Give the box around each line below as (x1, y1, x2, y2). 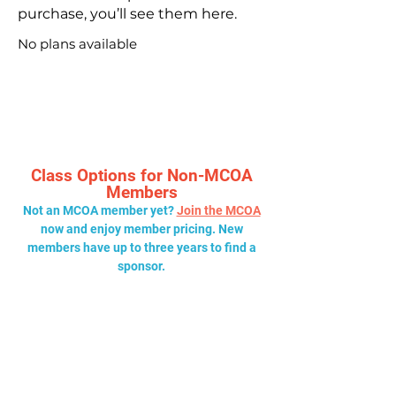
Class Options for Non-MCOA (30, 165, 253, 187)
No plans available (18, 34, 137, 52)
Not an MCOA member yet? (22, 203, 177, 218)
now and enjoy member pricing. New (40, 222, 243, 237)
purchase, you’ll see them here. (18, 4, 237, 22)
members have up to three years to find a (27, 240, 256, 255)
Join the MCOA (176, 203, 261, 218)
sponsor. (118, 259, 165, 274)
